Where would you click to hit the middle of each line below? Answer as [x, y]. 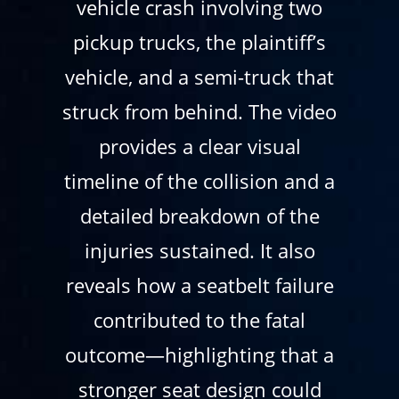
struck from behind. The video [199, 112]
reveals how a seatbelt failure [199, 285]
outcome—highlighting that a [199, 355]
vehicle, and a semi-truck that [199, 77]
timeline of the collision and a [199, 181]
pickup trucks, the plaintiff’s [199, 42]
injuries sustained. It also [199, 251]
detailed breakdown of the [199, 216]
